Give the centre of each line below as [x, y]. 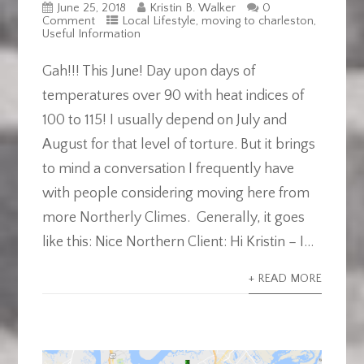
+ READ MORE [286, 279]
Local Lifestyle [158, 22]
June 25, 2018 [91, 9]
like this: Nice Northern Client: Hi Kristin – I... [178, 243]
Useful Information [91, 35]
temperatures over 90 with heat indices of [173, 96]
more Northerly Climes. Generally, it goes [173, 218]
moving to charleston [257, 22]
